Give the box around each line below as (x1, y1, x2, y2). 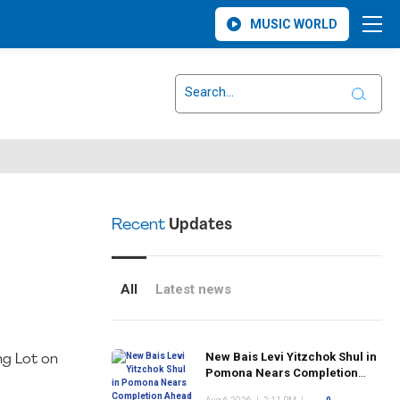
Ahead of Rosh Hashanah (204, 382, 347, 396)
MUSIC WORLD (250, 17, 337, 31)
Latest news (154, 281, 231, 297)
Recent (111, 217, 165, 234)
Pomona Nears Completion (204, 366, 358, 379)
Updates (164, 217, 232, 234)
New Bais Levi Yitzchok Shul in (204, 350, 377, 363)
